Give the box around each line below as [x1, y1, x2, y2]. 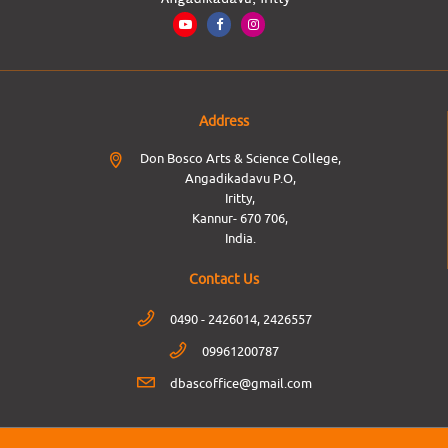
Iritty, [225, 190, 255, 206]
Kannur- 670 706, [192, 210, 288, 226]
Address [198, 113, 249, 129]
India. [224, 230, 256, 246]
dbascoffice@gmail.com [169, 375, 312, 391]
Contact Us [189, 271, 259, 287]
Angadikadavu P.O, [184, 170, 296, 186]
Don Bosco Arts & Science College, [139, 150, 341, 166]
